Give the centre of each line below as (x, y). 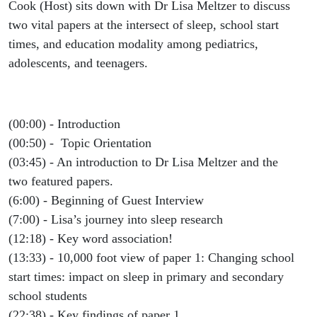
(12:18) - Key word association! (92, 239)
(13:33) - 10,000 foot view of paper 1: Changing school (151, 258)
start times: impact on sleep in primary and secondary (146, 277)
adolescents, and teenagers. (78, 63)
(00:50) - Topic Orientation (82, 143)
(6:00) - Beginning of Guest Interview (108, 201)
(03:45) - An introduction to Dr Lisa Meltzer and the (143, 162)
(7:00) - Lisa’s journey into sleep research (117, 220)
